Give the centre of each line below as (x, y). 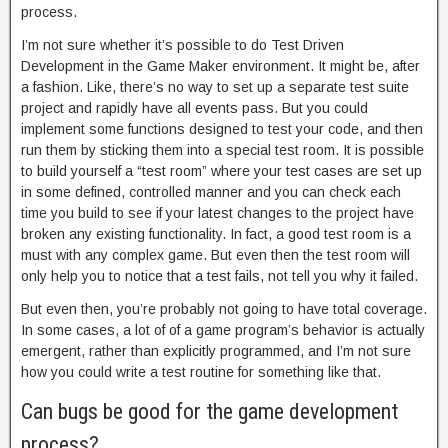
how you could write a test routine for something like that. (201, 372)
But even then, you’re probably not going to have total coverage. (224, 309)
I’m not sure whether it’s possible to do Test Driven (182, 45)
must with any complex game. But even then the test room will (215, 255)
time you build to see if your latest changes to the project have (217, 213)
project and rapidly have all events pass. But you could (194, 108)
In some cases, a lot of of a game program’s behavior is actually (223, 330)
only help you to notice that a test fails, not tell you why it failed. (219, 276)
